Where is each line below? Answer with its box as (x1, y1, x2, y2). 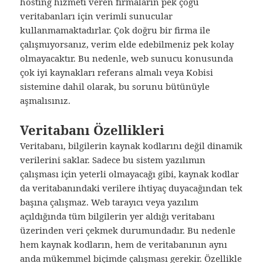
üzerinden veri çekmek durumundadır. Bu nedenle (20, 224, 236, 236)
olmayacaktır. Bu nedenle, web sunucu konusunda (20, 52, 234, 64)
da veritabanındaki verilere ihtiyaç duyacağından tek (20, 181, 243, 194)
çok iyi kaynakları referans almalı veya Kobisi (20, 66, 214, 78)
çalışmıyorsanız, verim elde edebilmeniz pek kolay (20, 38, 234, 50)
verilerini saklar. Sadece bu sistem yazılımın (20, 153, 206, 166)
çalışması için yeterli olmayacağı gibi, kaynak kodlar (20, 167, 240, 180)
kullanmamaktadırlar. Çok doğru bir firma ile (20, 23, 211, 36)
